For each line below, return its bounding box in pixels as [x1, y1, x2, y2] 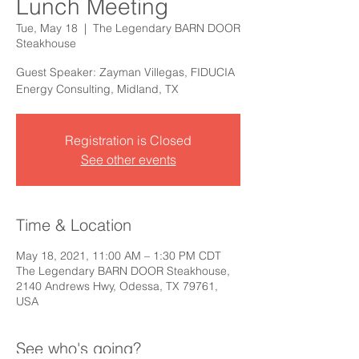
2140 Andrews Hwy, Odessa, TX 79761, [16, 279, 218, 293]
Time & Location [16, 215, 131, 235]
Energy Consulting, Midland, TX [16, 82, 179, 96]
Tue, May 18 [16, 21, 78, 35]
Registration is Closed [65, 132, 192, 148]
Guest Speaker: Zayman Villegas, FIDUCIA [16, 65, 235, 79]
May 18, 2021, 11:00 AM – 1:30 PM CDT [16, 248, 221, 263]
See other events [80, 151, 176, 167]
